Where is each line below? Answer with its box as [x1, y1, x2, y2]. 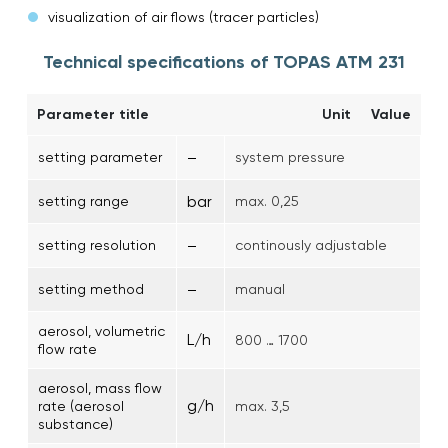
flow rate [38, 340, 97, 357]
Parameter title [37, 105, 149, 123]
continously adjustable [235, 236, 387, 253]
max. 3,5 [235, 397, 290, 414]
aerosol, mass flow [38, 379, 162, 396]
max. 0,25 [235, 192, 299, 209]
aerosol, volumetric [38, 322, 165, 339]
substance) [38, 415, 113, 432]
